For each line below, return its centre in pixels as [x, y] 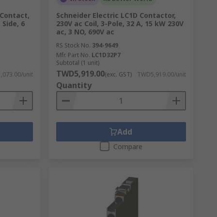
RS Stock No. [73, 45]
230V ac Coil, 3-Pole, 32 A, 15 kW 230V [120, 23]
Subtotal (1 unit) [77, 63]
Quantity [74, 85]
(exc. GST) [118, 74]
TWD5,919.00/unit [161, 74]
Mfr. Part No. [73, 55]
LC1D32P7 [106, 55]
